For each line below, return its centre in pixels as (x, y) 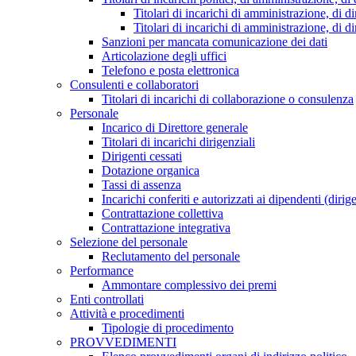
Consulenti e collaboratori (134, 85)
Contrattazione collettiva (163, 213)
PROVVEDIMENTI (123, 342)
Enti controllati (107, 299)
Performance (102, 271)
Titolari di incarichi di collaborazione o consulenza (228, 99)
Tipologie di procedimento (168, 328)
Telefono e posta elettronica (170, 70)
